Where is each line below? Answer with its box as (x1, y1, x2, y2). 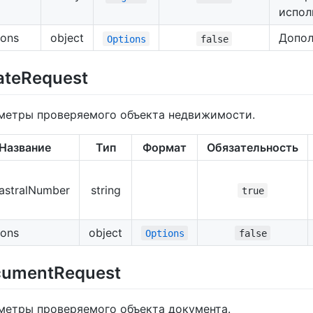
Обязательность (207, 140, 298, 154)
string (90, 182, 121, 197)
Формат (143, 140, 187, 154)
